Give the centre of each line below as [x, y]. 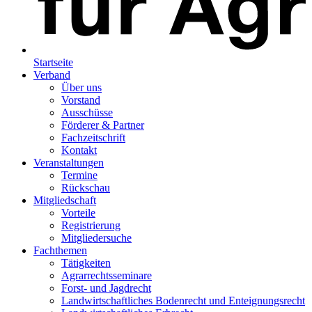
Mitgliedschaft [65, 200]
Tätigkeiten [86, 263]
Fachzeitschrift [93, 137]
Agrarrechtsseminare [107, 275]
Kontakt [79, 150]
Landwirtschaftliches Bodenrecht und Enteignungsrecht [183, 300]
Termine [79, 175]
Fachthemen [60, 250]
